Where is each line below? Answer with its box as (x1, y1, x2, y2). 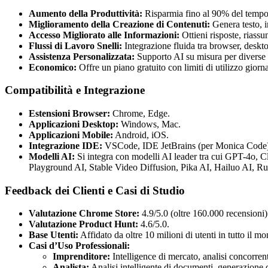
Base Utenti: (29, 230, 78, 240)
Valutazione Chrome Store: (29, 208, 139, 219)
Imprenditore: (53, 251, 110, 262)
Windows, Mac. (118, 118, 181, 129)
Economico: (29, 62, 77, 72)
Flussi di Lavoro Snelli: (29, 40, 122, 51)
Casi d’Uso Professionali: (29, 240, 130, 251)
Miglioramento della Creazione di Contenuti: (29, 19, 210, 29)
